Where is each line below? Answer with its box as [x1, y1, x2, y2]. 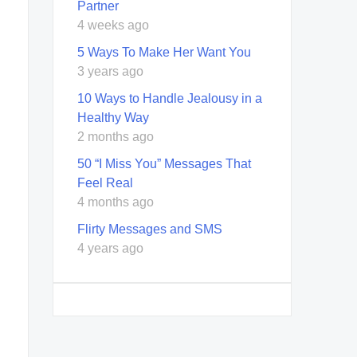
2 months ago [77, 129, 154, 143]
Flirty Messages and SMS [77, 222, 222, 236]
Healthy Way [77, 110, 149, 124]
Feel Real [77, 175, 133, 190]
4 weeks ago [77, 18, 149, 32]
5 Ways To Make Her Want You [77, 45, 251, 59]
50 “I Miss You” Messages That [77, 156, 251, 171]
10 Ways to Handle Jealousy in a [77, 91, 262, 105]
